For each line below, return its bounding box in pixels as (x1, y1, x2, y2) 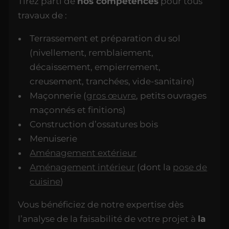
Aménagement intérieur (30, 162, 135, 172)
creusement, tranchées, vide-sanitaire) (30, 76, 195, 86)
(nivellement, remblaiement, (30, 47, 154, 58)
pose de (173, 162, 208, 172)
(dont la (135, 162, 173, 172)
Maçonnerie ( (30, 90, 87, 101)
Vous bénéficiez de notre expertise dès (18, 199, 184, 210)
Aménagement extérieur (30, 147, 137, 158)
